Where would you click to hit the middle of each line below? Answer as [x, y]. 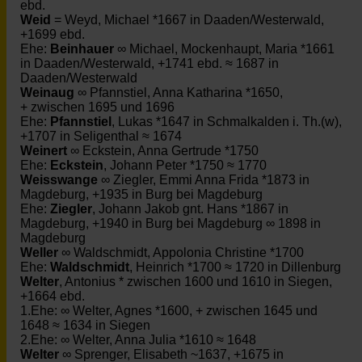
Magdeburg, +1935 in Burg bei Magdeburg [141, 194]
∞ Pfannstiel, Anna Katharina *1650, [179, 93]
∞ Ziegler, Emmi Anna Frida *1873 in [204, 180]
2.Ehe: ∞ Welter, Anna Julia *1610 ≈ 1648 [138, 340]
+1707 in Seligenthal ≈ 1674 [101, 136]
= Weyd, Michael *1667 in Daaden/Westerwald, [187, 20]
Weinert [44, 151]
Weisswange [59, 180]
